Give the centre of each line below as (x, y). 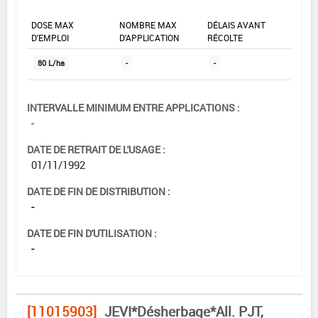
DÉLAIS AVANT (236, 25)
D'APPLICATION (149, 38)
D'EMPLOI (50, 38)
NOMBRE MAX (148, 25)
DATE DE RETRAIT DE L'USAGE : (96, 150)
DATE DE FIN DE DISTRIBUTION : (99, 192)
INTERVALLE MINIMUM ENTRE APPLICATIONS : (133, 108)
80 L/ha (51, 64)
